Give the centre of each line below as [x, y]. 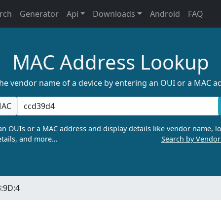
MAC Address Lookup [110, 62]
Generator [39, 14]
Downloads [114, 14]
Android [165, 14]
